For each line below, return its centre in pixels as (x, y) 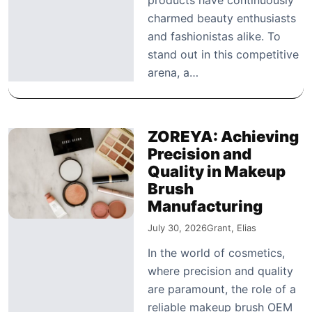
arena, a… (173, 72)
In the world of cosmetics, (216, 252)
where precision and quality (220, 271)
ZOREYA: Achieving (223, 136)
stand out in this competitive (223, 54)
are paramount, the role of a (222, 289)
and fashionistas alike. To (214, 36)
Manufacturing (205, 206)
